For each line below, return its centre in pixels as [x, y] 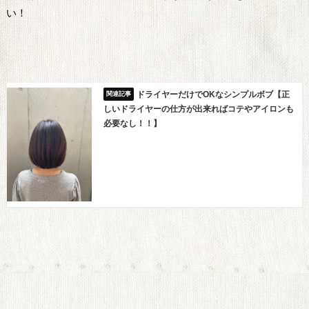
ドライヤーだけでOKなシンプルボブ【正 [213, 95]
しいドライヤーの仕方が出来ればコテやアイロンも [198, 109]
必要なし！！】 [132, 124]
